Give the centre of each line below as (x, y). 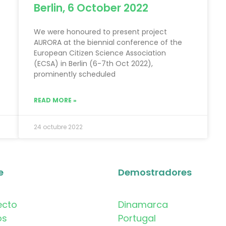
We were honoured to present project (101, 32)
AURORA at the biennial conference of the (108, 43)
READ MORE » (55, 100)
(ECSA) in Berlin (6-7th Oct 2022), (94, 64)
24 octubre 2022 (59, 127)
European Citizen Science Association (100, 53)
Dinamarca (143, 205)
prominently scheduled (75, 74)
